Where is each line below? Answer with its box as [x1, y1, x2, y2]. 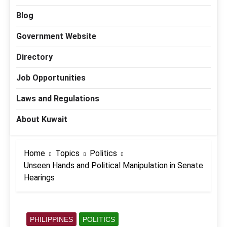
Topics [55, 148, 80, 159]
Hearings [24, 173, 55, 183]
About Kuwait [16, 115, 67, 125]
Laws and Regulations [16, 94, 99, 104]
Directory [16, 52, 53, 62]
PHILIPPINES [30, 215, 73, 224]
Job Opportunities [16, 73, 86, 83]
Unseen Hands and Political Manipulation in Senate [24, 161, 203, 171]
